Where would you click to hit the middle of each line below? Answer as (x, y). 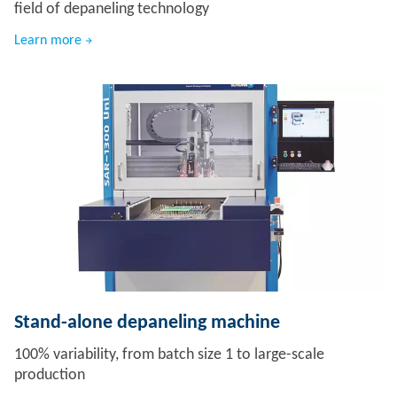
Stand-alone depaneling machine (147, 323)
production (50, 376)
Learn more (48, 41)
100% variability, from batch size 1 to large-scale (169, 355)
